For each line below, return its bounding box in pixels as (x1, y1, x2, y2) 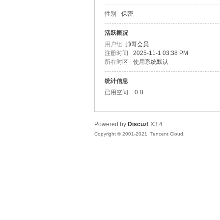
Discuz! (128, 121, 149, 128)
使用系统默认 (133, 58, 168, 65)
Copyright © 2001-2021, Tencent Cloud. (94, 131, 185, 137)
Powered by (94, 121, 128, 128)
